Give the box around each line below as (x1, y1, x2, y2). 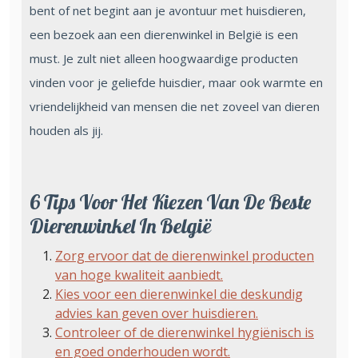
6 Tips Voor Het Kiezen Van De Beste (30, 189, 311, 214)
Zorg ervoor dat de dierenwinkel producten (55, 246, 314, 265)
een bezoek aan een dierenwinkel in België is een (30, 26, 298, 42)
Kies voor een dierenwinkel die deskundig (55, 284, 303, 303)
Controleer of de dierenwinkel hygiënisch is (55, 323, 314, 341)
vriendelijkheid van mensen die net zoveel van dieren (30, 97, 320, 114)
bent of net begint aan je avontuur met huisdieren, (30, 2, 306, 18)
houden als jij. (30, 121, 103, 138)
